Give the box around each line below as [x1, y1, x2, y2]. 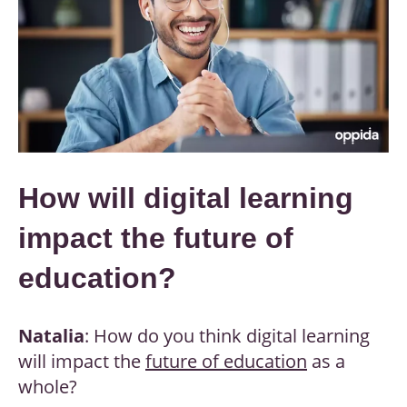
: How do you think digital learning [84, 323, 370, 349]
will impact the [18, 349, 145, 374]
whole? [18, 374, 77, 400]
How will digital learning [18, 182, 353, 215]
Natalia [18, 323, 84, 349]
